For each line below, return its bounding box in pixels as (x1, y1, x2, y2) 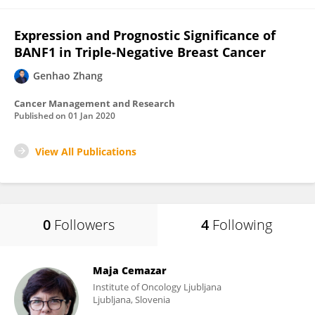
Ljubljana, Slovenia (93, 293, 170, 306)
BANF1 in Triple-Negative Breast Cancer (14, 44, 266, 60)
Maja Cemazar (93, 264, 167, 277)
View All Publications (35, 145, 136, 158)
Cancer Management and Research (14, 97, 175, 110)
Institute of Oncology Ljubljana (93, 281, 221, 293)
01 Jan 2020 (68, 110, 115, 122)
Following (212, 215, 272, 234)
